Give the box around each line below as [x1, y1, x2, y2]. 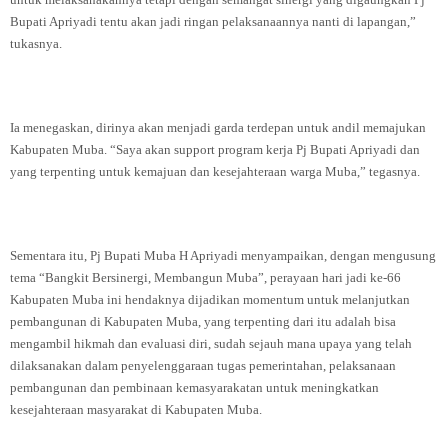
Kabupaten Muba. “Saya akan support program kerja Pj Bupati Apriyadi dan [10, 142, 420, 157]
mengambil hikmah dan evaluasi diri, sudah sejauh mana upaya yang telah [10, 336, 412, 351]
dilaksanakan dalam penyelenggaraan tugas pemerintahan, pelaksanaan [10, 358, 396, 373]
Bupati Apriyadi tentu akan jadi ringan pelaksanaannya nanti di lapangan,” [10, 14, 416, 29]
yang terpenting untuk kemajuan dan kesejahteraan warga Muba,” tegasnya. [10, 164, 420, 179]
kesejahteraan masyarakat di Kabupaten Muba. [10, 402, 262, 417]
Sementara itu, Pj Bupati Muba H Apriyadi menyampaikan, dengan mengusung [10, 248, 436, 263]
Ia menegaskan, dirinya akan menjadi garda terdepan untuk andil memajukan [10, 120, 426, 135]
